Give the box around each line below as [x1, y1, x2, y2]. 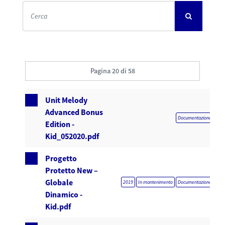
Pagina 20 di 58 [90, 66, 135, 75]
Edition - [45, 119, 74, 129]
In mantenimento [138, 179, 173, 185]
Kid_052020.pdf [45, 131, 99, 141]
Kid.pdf [45, 201, 71, 211]
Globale [45, 177, 73, 187]
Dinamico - [45, 189, 82, 199]
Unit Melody [45, 95, 87, 105]
